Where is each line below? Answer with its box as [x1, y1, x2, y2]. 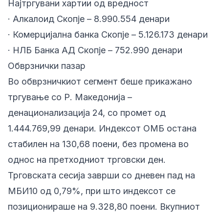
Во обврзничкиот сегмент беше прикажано [8, 76, 192, 87]
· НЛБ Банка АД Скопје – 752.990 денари [8, 45, 182, 55]
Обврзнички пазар [8, 61, 86, 71]
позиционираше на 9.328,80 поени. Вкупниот [8, 201, 200, 212]
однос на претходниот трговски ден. [8, 154, 166, 165]
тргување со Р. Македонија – [8, 92, 132, 102]
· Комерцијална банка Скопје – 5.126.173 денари [8, 29, 208, 40]
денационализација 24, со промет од [8, 108, 166, 118]
